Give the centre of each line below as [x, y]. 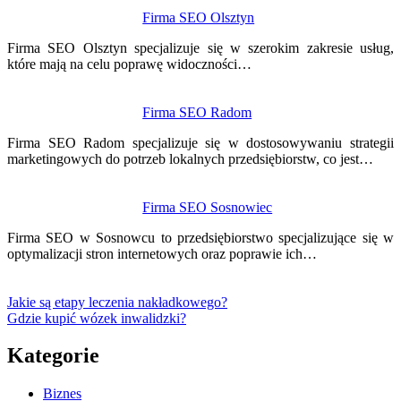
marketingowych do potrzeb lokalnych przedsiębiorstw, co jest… [190, 158]
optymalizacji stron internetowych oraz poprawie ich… [162, 253]
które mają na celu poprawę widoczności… [129, 64]
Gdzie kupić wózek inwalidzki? [97, 318]
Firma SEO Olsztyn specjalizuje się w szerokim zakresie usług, [200, 47]
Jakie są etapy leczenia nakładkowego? [117, 302]
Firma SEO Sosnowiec [208, 207]
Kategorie [53, 356]
